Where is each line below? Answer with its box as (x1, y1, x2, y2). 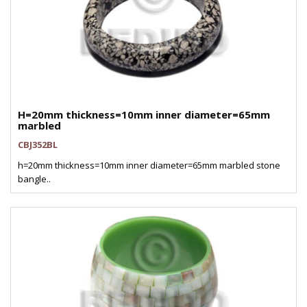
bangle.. (18, 173, 51, 185)
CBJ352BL (18, 138, 58, 151)
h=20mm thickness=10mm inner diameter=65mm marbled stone (18, 159, 280, 171)
